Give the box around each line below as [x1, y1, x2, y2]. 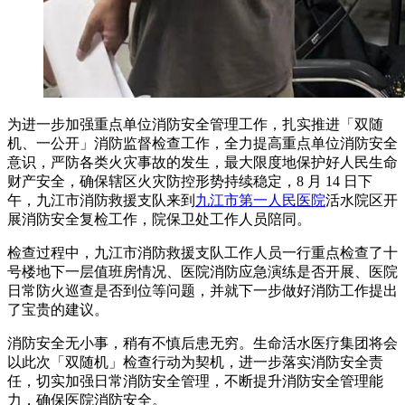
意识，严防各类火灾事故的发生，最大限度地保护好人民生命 [7, 155, 398, 171]
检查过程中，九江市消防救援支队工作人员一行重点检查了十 [7, 245, 398, 261]
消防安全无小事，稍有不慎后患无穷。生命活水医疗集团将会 [7, 335, 398, 352]
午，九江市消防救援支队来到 [7, 193, 195, 209]
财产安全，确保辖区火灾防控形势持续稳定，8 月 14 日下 [7, 174, 372, 190]
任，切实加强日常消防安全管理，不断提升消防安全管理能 [7, 373, 383, 390]
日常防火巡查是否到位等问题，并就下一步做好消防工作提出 [7, 283, 398, 299]
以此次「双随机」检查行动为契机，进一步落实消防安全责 [7, 354, 383, 371]
